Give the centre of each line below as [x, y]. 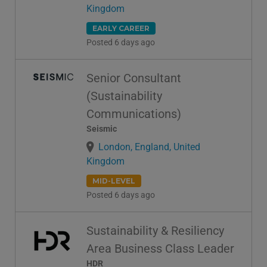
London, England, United [149, 147]
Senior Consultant [134, 78]
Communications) [134, 114]
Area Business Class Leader [160, 249]
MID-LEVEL [114, 181]
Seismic [102, 128]
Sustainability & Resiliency [155, 231]
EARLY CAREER [121, 28]
